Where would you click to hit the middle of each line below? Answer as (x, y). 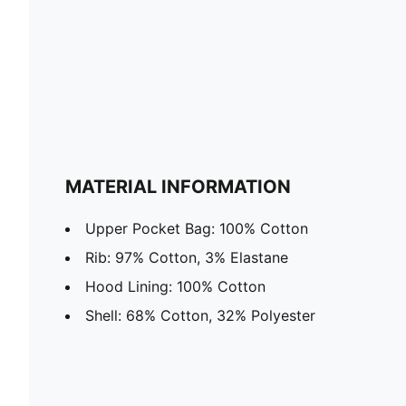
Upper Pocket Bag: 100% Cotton (197, 228)
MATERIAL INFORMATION (178, 186)
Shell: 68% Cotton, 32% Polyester (200, 315)
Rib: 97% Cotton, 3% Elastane (187, 257)
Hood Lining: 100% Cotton (175, 286)
